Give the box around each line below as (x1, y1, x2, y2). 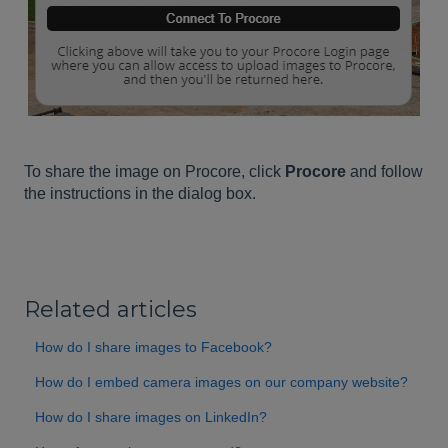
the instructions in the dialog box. (24, 184, 256, 202)
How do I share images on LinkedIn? (35, 409, 268, 426)
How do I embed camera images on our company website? (35, 374, 409, 391)
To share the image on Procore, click (24, 162, 285, 180)
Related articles (24, 296, 197, 324)
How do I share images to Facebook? (35, 339, 273, 356)
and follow (346, 162, 423, 180)
